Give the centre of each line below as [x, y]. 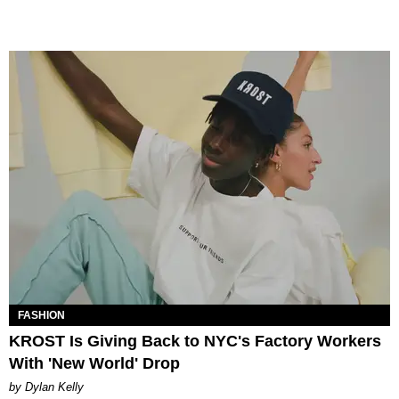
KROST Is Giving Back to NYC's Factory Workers [195, 341]
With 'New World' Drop [94, 363]
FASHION [41, 315]
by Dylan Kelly [46, 387]
